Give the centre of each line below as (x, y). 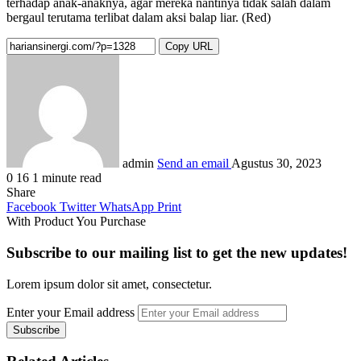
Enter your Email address (71, 312)
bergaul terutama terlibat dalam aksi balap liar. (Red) (139, 18)
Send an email (193, 164)
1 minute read (67, 178)
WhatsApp (127, 207)
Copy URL (189, 47)
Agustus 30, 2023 (276, 164)
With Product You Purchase (76, 222)
